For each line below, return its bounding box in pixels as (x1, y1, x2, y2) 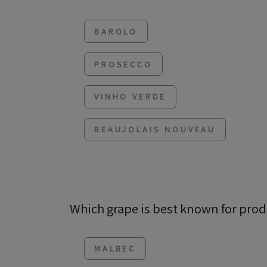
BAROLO (94, 25, 138, 37)
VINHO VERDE (94, 91, 167, 103)
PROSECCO (94, 58, 153, 70)
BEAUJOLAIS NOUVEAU (94, 123, 216, 135)
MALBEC (94, 242, 136, 254)
